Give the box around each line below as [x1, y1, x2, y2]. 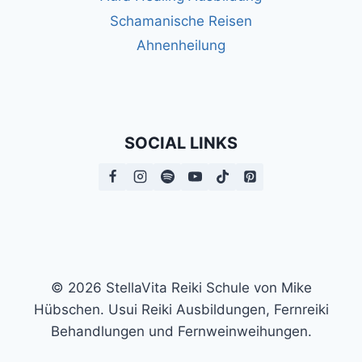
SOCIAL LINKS [124, 133, 238, 153]
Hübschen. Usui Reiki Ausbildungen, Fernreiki [33, 301, 329, 318]
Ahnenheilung [137, 37, 225, 54]
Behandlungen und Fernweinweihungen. [50, 322, 312, 339]
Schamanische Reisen [110, 12, 252, 29]
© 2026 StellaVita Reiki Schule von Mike [50, 279, 312, 296]
